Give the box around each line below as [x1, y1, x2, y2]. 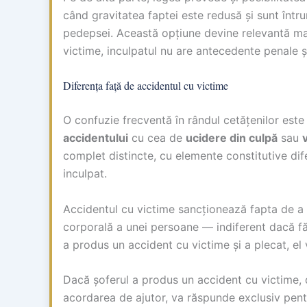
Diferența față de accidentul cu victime [63, 78, 228, 93]
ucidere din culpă [186, 131, 278, 145]
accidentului [63, 131, 128, 145]
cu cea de [128, 131, 186, 145]
